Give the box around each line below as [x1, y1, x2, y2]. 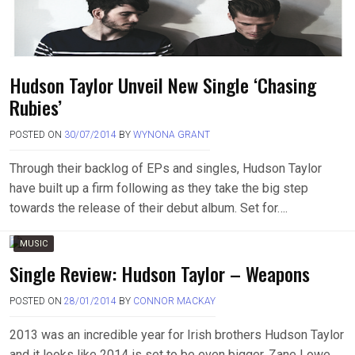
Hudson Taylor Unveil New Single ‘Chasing [10, 71, 316, 100]
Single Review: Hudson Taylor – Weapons [10, 259, 310, 288]
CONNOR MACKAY [133, 296, 216, 307]
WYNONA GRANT [133, 129, 210, 141]
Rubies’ [10, 93, 62, 122]
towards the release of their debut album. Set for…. [10, 200, 288, 216]
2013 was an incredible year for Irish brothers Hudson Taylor [10, 327, 344, 343]
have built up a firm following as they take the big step [10, 181, 308, 197]
